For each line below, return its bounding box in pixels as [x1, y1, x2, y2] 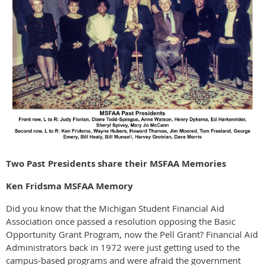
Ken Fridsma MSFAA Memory [6, 180, 133, 193]
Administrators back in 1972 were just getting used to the [6, 241, 240, 254]
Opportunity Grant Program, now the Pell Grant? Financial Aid [6, 228, 258, 241]
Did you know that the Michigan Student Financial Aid [6, 202, 224, 215]
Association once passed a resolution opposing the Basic [6, 215, 235, 228]
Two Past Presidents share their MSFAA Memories [6, 157, 226, 170]
